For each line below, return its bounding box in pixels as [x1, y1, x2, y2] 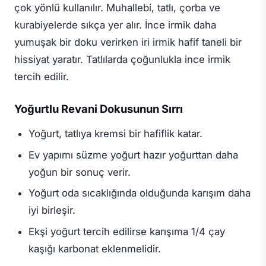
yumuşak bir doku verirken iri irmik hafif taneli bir [14, 36, 242, 48]
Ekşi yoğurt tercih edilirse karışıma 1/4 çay [28, 226, 225, 238]
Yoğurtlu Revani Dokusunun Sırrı [14, 102, 183, 116]
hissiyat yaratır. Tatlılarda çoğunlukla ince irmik [14, 53, 230, 65]
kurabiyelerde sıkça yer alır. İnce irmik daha [14, 18, 216, 31]
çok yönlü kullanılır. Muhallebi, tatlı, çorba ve [14, 1, 220, 14]
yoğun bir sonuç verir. [28, 166, 131, 178]
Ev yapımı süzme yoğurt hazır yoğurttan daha [28, 148, 238, 161]
